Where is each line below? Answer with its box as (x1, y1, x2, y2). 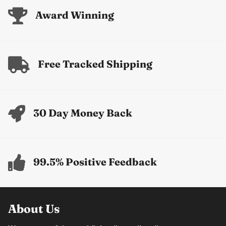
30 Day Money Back (33, 106, 132, 119)
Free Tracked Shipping (38, 58, 152, 70)
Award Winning (35, 9, 114, 21)
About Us (8, 202, 60, 216)
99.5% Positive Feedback (33, 155, 157, 168)
